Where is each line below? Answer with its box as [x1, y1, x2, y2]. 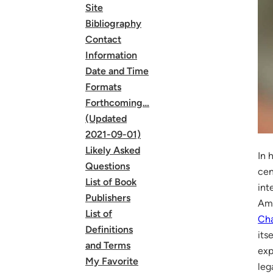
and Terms [85, 239, 130, 251]
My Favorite [85, 255, 138, 267]
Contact [85, 34, 121, 45]
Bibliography [85, 18, 141, 29]
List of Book [85, 176, 136, 188]
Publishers [85, 192, 130, 204]
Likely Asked [85, 144, 140, 156]
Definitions [85, 224, 133, 235]
